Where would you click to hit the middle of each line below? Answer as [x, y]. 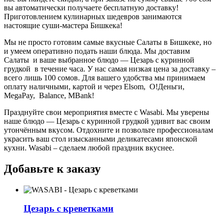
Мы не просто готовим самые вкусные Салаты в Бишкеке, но [108, 42]
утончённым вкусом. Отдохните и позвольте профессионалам [109, 130]
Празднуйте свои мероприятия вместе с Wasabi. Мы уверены [107, 112]
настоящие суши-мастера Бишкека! [63, 25]
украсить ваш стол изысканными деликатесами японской [101, 139]
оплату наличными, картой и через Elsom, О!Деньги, [95, 86]
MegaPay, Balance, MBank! [50, 95]
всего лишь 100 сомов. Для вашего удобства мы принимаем [105, 77]
